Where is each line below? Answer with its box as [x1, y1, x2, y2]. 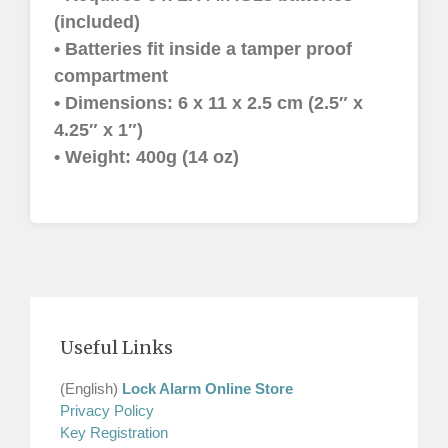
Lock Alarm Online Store [122, 379, 293, 397]
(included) [54, 12, 141, 33]
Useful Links [60, 335, 173, 359]
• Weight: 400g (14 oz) [54, 147, 240, 168]
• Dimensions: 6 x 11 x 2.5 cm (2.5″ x [54, 93, 364, 114]
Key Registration [60, 423, 168, 441]
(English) [60, 379, 122, 397]
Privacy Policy [60, 401, 154, 419]
